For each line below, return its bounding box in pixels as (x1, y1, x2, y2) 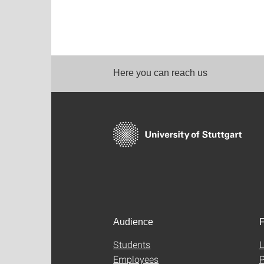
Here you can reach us (113, 68, 207, 78)
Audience (113, 217, 153, 227)
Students (113, 238, 151, 250)
